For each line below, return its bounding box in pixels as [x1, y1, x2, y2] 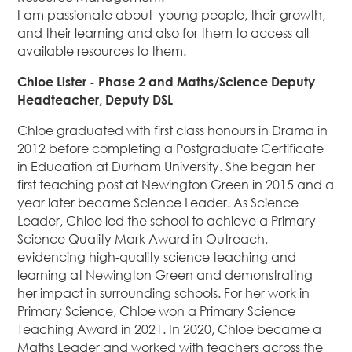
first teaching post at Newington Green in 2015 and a [17, 177, 335, 193]
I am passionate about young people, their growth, [17, 7, 326, 24]
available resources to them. [17, 43, 187, 60]
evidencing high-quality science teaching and [17, 249, 297, 266]
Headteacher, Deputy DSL [17, 92, 174, 108]
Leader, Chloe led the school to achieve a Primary [17, 213, 317, 229]
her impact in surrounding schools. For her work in [17, 285, 310, 302]
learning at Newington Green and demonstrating [17, 267, 313, 284]
